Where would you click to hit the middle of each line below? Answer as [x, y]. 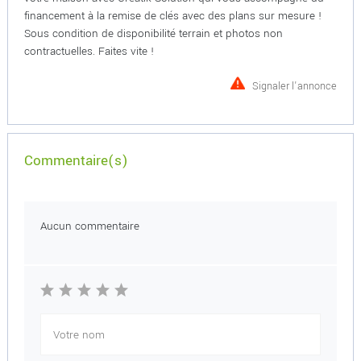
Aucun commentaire [89, 226]
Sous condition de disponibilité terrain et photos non [153, 33]
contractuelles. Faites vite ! [89, 51]
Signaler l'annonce [295, 86]
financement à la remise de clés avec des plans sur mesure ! [172, 16]
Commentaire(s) [76, 161]
